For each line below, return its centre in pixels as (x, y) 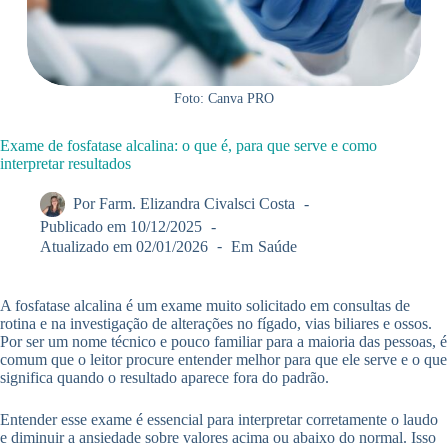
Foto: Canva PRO (223, 99)
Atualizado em (86, 246)
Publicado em (83, 227)
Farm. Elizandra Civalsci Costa (197, 204)
